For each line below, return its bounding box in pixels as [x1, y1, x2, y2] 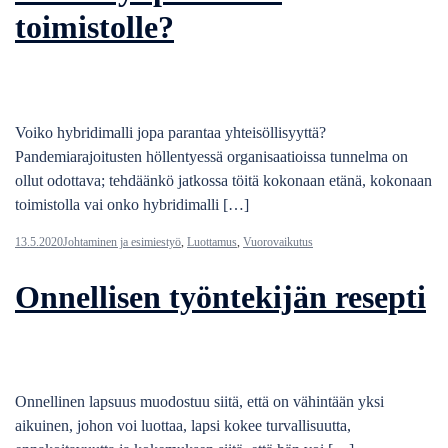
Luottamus [187, 234, 237, 249]
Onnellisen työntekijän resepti [15, 278, 426, 315]
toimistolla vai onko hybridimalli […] [15, 195, 249, 213]
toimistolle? [15, 9, 174, 46]
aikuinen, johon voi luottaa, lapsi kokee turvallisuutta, [15, 417, 351, 435]
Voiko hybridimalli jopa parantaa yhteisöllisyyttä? [15, 123, 326, 141]
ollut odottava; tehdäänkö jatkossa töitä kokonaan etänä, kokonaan [15, 171, 432, 189]
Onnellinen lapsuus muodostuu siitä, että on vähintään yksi [15, 393, 384, 411]
